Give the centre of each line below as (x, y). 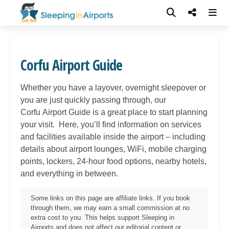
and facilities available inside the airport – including (113, 137)
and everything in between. (69, 174)
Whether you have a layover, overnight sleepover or (113, 88)
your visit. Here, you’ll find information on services (111, 124)
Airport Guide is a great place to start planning (125, 112)
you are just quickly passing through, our (93, 100)
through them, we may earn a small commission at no (110, 208)
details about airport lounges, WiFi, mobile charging (113, 149)
